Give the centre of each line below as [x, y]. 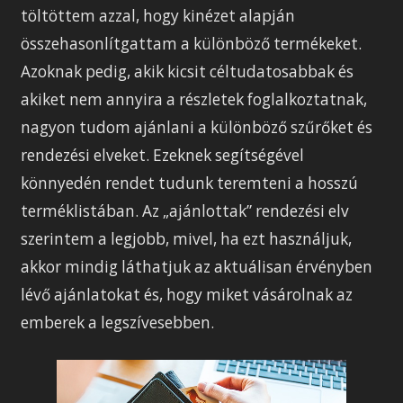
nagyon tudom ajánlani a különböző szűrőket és [197, 127]
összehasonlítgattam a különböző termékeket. [192, 43]
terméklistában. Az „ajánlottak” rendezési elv [185, 210]
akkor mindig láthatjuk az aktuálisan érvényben [197, 266]
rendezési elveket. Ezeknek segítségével [163, 155]
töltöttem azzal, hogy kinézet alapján [158, 15]
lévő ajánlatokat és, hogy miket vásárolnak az [187, 294]
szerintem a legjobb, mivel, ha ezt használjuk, [187, 238]
